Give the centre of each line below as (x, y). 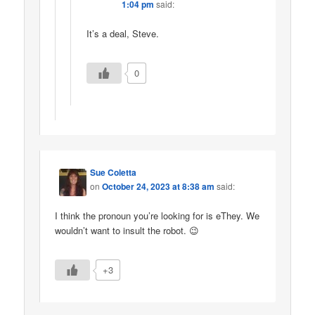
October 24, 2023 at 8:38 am (159, 186)
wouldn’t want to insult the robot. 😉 (127, 230)
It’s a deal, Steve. (122, 33)
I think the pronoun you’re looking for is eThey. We (157, 215)
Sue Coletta (114, 172)
